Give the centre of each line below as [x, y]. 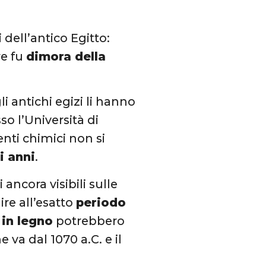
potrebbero [89, 221]
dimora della [66, 56]
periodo [101, 202]
